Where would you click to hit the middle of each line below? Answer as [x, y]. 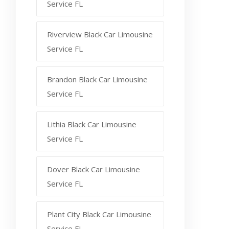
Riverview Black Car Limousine [100, 34]
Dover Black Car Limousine [94, 169]
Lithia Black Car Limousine [92, 124]
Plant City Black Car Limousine [99, 214]
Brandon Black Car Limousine [97, 79]
